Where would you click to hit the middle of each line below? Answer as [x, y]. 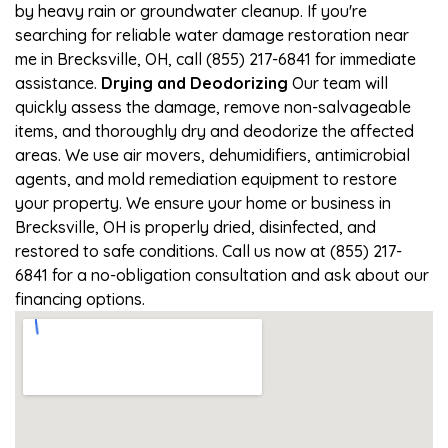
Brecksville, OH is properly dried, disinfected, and [195, 226]
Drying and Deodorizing [194, 82]
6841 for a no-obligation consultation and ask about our [222, 274]
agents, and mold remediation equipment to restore [206, 178]
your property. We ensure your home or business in [203, 202]
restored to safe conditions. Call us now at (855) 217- [208, 250]
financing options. [80, 298]
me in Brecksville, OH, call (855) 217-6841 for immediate [215, 58]
